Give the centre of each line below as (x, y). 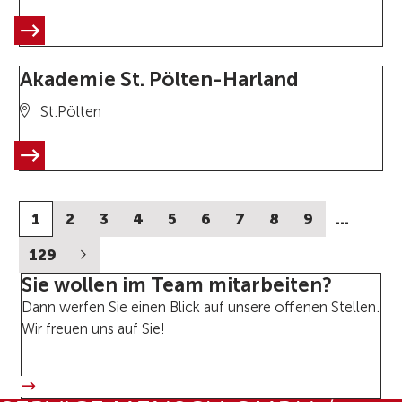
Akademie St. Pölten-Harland (159, 79)
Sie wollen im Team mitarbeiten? (176, 284)
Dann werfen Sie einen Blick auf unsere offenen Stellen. (200, 307)
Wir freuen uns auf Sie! (93, 328)
